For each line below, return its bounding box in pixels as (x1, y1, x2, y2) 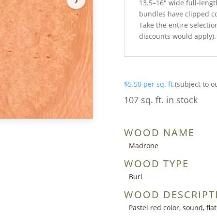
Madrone (129, 140, 158, 150)
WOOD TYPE (124, 156, 189, 170)
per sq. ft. (143, 79, 175, 89)
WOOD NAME (124, 125, 195, 139)
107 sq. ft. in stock (124, 93, 198, 106)
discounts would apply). (139, 31, 216, 41)
